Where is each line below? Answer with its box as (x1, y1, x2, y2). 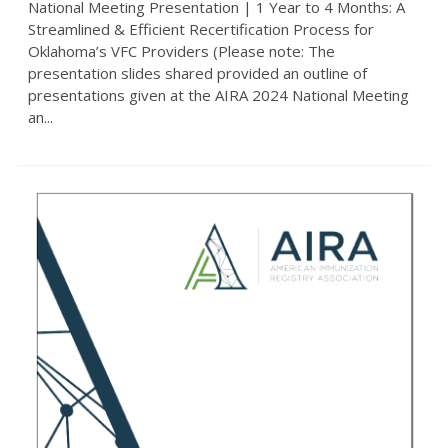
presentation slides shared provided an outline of (27, 62, 367, 83)
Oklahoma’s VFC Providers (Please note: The (27, 40, 335, 61)
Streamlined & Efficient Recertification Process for (27, 18, 374, 39)
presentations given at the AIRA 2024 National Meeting (27, 84, 409, 105)
